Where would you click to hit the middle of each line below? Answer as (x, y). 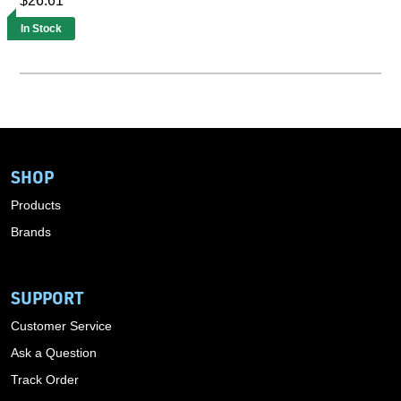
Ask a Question (54, 352)
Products (36, 205)
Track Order (45, 379)
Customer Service (61, 325)
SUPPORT (47, 297)
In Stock (41, 28)
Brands (31, 231)
